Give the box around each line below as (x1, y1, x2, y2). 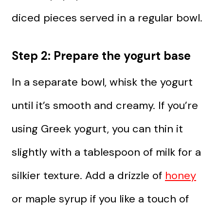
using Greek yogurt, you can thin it (12, 121, 183, 136)
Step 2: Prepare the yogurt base (12, 48, 191, 63)
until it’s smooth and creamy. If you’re (12, 98, 198, 112)
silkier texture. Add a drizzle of (12, 168, 165, 182)
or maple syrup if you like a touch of (12, 191, 189, 206)
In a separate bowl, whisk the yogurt (12, 74, 193, 89)
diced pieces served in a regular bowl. (12, 10, 202, 25)
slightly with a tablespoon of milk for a (12, 145, 201, 159)
